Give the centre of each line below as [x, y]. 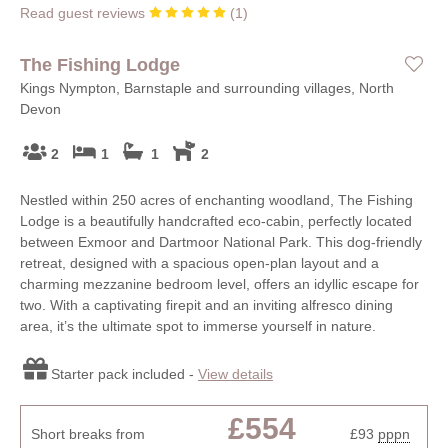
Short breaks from [88, 433]
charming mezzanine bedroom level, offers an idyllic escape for [219, 283]
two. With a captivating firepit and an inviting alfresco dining [206, 304]
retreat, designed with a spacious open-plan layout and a [199, 262]
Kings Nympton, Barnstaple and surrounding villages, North [207, 88]
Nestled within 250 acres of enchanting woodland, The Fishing [216, 199]
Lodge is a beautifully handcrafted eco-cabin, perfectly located [216, 220]
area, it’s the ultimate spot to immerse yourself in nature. [198, 325]
